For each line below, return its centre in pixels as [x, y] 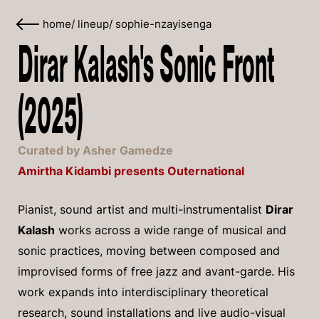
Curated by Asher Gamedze [95, 150]
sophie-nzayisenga [163, 24]
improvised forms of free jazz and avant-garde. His [156, 271]
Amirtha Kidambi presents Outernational [131, 171]
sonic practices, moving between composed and [149, 251]
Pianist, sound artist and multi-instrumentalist [142, 209]
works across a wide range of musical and [171, 230]
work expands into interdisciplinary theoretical [143, 292]
